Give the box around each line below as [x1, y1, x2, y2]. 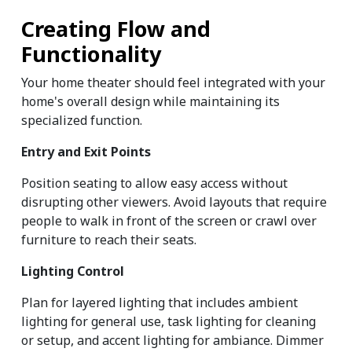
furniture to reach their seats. [21, 231, 196, 249]
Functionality [21, 39, 162, 69]
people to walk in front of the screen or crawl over [21, 212, 317, 230]
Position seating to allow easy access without [21, 174, 288, 192]
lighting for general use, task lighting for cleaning [21, 313, 316, 331]
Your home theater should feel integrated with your [21, 74, 325, 92]
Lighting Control [21, 262, 124, 280]
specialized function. [21, 112, 142, 130]
